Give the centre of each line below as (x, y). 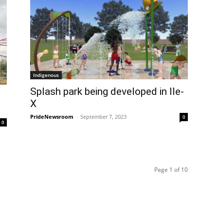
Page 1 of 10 (171, 169)
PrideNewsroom (52, 117)
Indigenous (46, 75)
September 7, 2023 (103, 117)
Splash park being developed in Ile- (107, 92)
